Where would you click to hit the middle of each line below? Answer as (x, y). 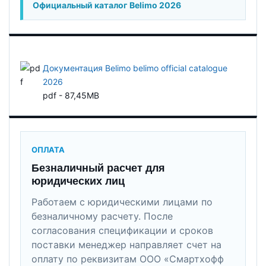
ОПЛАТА (48, 149)
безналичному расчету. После (102, 216)
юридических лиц (78, 181)
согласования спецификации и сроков (122, 230)
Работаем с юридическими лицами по (122, 202)
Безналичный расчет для (98, 168)
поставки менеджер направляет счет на (126, 244)
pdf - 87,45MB (71, 95)
